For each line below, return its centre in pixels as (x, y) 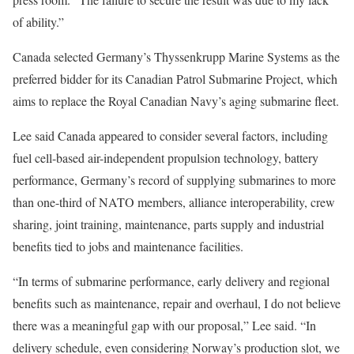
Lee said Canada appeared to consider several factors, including (170, 136)
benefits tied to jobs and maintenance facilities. (128, 246)
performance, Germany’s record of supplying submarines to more (174, 180)
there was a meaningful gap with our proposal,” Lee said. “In (164, 325)
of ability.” (38, 22)
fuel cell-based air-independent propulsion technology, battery (166, 158)
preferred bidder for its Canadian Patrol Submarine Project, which (175, 79)
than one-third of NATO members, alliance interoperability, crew (174, 202)
